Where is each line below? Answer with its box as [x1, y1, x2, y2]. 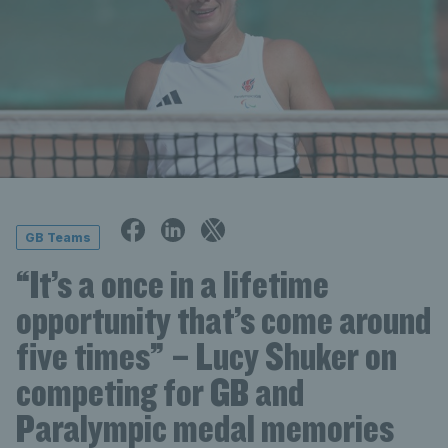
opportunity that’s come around [16, 296, 431, 344]
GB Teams [25, 229, 91, 245]
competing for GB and [16, 368, 304, 416]
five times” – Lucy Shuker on [16, 332, 397, 380]
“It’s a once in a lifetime [16, 260, 329, 308]
